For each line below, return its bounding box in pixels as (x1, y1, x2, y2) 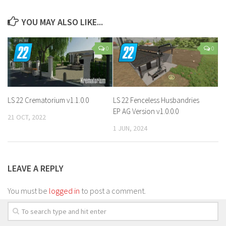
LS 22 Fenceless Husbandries (113, 95, 199, 105)
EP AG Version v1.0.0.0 (113, 106, 179, 116)
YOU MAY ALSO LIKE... (22, 16, 103, 28)
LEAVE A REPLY (8, 162, 64, 174)
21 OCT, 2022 (8, 112, 46, 122)
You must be (8, 185, 49, 196)
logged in (49, 185, 80, 196)
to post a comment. (80, 185, 146, 196)
